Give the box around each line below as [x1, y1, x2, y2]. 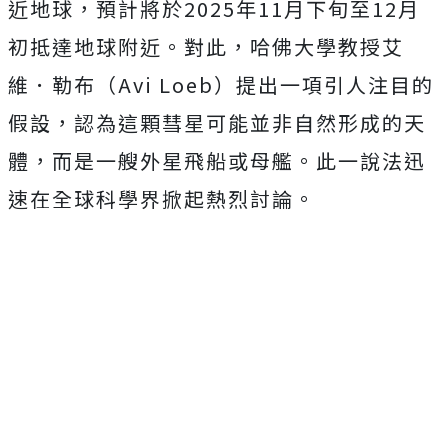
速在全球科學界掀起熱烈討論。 [8, 184, 316, 213]
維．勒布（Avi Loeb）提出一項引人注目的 [8, 70, 434, 99]
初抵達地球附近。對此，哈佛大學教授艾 [8, 32, 404, 61]
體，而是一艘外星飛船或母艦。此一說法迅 [8, 146, 426, 175]
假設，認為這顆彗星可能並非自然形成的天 [8, 108, 426, 137]
